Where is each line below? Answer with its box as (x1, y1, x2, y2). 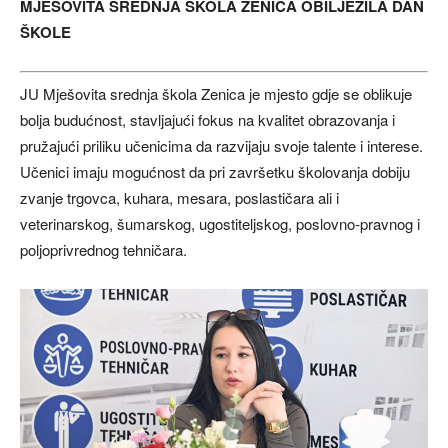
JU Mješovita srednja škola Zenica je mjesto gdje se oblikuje (20, 82, 412, 104)
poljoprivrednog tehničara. (20, 238, 187, 260)
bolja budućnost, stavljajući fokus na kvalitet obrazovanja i (20, 108, 395, 130)
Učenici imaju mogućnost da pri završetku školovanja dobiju (20, 160, 410, 182)
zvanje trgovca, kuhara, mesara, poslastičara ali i (20, 186, 339, 208)
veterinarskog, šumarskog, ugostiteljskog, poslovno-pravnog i (20, 212, 420, 234)
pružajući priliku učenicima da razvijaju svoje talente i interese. (20, 134, 423, 156)
